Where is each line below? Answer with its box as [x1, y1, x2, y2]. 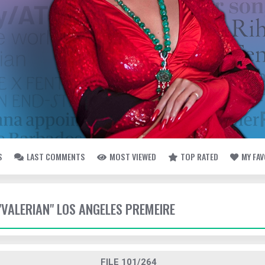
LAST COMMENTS [27, 150, 85, 163]
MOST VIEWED [109, 150, 156, 163]
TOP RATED [180, 150, 218, 163]
